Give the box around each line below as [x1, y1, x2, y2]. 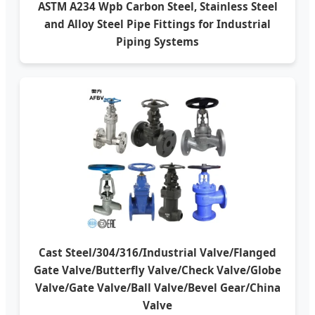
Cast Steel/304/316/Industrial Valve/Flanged [39, 245, 276, 259]
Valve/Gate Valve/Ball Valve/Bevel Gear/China [34, 281, 281, 295]
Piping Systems [116, 34, 199, 49]
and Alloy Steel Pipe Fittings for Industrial [44, 17, 271, 31]
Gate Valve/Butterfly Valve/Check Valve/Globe [34, 263, 281, 277]
